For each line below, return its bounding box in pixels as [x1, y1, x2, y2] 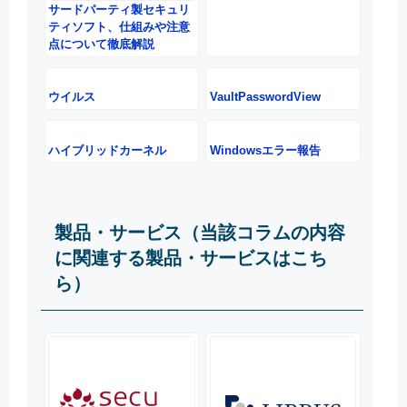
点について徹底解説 [48, 37, 155, 52]
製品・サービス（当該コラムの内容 [55, 222, 345, 243]
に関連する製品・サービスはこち [55, 247, 327, 268]
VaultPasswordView [209, 90, 321, 104]
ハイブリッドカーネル [48, 143, 167, 157]
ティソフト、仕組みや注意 [48, 20, 191, 35]
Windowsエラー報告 [209, 143, 321, 157]
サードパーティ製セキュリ [48, 3, 191, 17]
